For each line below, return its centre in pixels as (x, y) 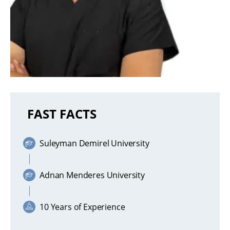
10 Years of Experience (82, 207)
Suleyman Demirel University (94, 143)
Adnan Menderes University (92, 175)
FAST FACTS (62, 114)
